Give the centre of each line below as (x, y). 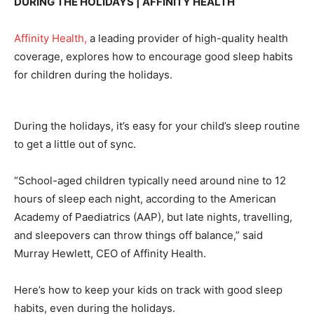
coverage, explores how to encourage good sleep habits (153, 56)
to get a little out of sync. (75, 144)
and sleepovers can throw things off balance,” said (138, 235)
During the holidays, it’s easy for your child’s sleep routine (157, 126)
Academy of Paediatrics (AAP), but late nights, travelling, (153, 217)
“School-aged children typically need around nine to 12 (150, 180)
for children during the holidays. (93, 75)
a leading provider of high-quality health (189, 38)
